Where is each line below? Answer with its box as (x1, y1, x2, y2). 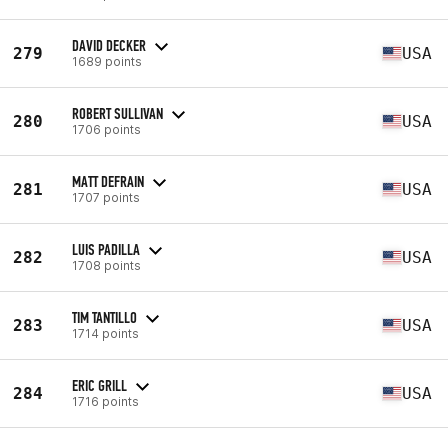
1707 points (72, 189, 140, 205)
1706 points (72, 121, 141, 137)
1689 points (72, 53, 142, 69)
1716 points (72, 393, 139, 409)
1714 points (72, 325, 139, 341)
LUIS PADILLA (72, 239, 140, 259)
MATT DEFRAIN (72, 171, 144, 191)
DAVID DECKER (72, 35, 146, 55)
